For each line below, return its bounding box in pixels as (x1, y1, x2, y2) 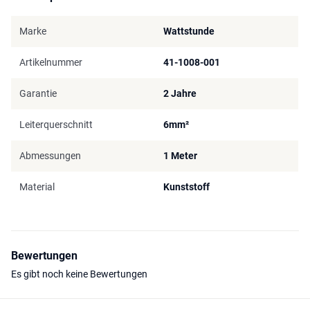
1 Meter (163, 149, 197, 161)
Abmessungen (19, 149, 81, 161)
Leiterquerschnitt (19, 118, 93, 130)
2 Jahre (163, 87, 197, 99)
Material (19, 181, 55, 192)
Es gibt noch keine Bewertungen (11, 268, 147, 280)
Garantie (19, 87, 57, 99)
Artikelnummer (19, 56, 82, 68)
